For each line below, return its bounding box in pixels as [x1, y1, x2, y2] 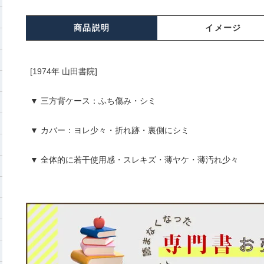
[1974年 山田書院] [29, 67, 97, 77]
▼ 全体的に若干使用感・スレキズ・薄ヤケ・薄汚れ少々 [29, 155, 239, 165]
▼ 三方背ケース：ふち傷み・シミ [29, 96, 156, 106]
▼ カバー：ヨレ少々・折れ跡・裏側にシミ [29, 126, 189, 136]
